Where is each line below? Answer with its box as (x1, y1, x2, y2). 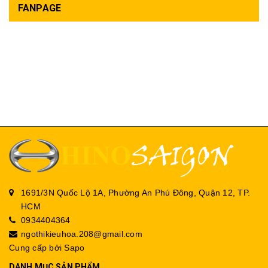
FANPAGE (18, 2, 62, 14)
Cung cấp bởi (9, 243, 65, 252)
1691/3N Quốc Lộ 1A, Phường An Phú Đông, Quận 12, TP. (21, 188, 250, 197)
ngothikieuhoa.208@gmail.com (21, 229, 142, 239)
